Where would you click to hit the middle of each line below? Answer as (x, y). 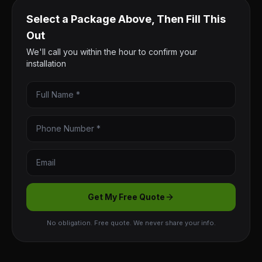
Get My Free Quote (126, 197)
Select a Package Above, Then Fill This (126, 19)
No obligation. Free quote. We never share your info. (131, 223)
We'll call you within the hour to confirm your (112, 52)
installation (46, 63)
